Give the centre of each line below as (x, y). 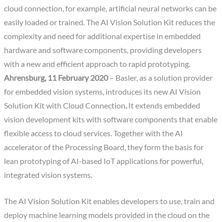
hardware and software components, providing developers (103, 50)
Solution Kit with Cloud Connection (65, 106)
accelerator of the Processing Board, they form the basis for (104, 147)
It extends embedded (165, 106)
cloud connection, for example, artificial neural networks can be (111, 9)
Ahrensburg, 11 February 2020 (56, 78)
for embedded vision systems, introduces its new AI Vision (103, 92)
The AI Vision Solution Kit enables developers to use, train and (110, 201)
